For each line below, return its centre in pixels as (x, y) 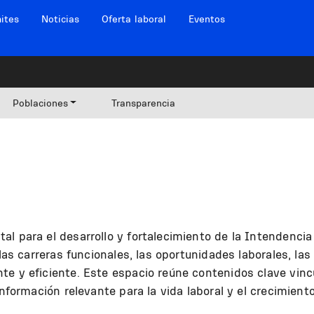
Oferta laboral (134, 19)
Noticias (60, 19)
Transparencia (144, 103)
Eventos (206, 19)
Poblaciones (40, 103)
